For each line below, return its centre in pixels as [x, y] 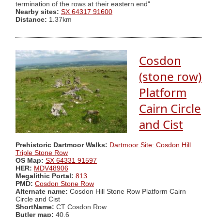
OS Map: [30, 160]
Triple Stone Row [42, 153]
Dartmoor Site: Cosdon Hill [150, 145]
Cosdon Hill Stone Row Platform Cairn [128, 191]
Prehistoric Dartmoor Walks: [62, 145]
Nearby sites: [37, 12]
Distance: [31, 19]
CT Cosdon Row [80, 207]
